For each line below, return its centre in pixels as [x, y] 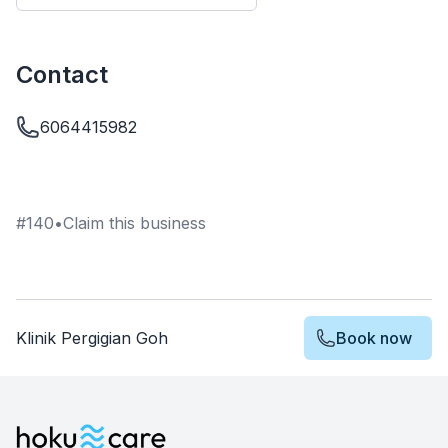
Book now [374, 337]
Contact [62, 74]
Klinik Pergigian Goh [92, 337]
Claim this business [134, 222]
